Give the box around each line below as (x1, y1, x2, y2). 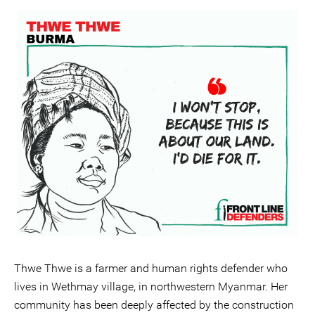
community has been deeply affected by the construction (14, 298, 294, 311)
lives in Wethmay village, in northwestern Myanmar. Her (14, 280, 288, 293)
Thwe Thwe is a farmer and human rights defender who (14, 262, 288, 275)
